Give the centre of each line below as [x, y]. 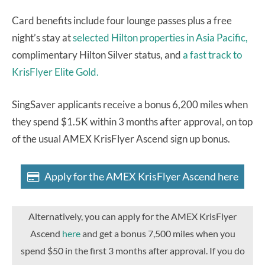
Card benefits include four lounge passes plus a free [122, 21]
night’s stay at [42, 38]
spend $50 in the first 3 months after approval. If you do [132, 250]
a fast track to [212, 55]
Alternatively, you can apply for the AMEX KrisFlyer [132, 216]
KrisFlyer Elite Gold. [55, 72]
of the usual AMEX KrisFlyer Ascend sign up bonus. [122, 139]
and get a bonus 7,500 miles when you [158, 233]
